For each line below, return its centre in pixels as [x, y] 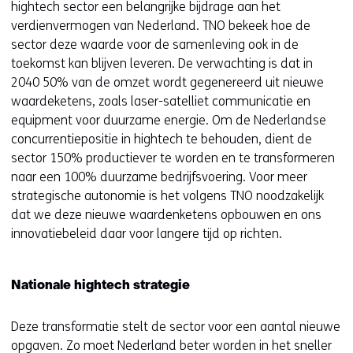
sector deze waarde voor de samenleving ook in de [155, 45]
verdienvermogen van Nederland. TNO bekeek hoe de [161, 26]
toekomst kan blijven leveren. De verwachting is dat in [162, 63]
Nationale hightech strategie [100, 286]
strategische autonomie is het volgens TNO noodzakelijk [167, 196]
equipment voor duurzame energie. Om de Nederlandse [169, 120]
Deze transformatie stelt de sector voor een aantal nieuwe [176, 327]
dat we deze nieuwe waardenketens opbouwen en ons [166, 215]
